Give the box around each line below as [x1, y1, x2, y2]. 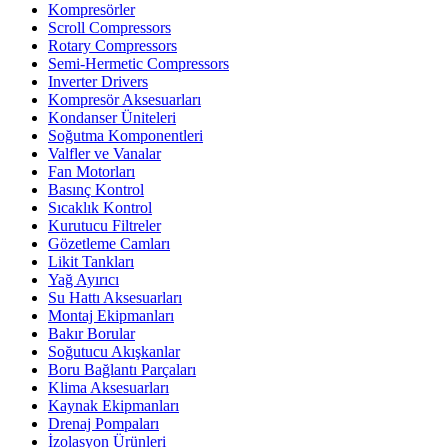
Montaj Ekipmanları [48, 307, 174, 325]
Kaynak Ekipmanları [48, 397, 179, 415]
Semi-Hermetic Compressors [48, 55, 229, 73]
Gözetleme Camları [48, 235, 170, 253]
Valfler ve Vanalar [48, 145, 161, 163]
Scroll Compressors [48, 19, 171, 37]
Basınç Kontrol [48, 181, 144, 199]
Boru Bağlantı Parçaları [48, 361, 196, 379]
